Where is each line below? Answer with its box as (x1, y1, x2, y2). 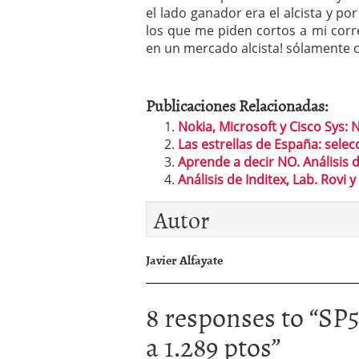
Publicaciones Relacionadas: (146, 93, 329, 117)
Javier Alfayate (146, 250, 223, 269)
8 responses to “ (146, 296, 318, 337)
